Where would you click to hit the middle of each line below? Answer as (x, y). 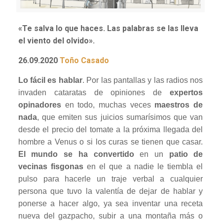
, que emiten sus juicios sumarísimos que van (120, 117)
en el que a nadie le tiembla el (143, 167)
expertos (186, 93)
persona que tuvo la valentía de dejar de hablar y (110, 191)
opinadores (39, 105)
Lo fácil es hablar (50, 80)
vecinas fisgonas (51, 167)
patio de (186, 154)
